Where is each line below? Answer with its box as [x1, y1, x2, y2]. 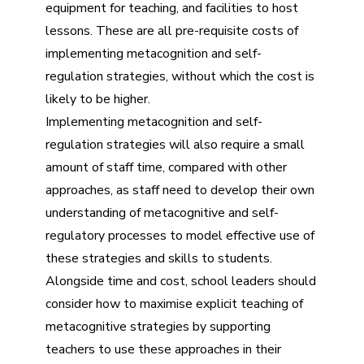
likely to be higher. [45, 90, 150, 108]
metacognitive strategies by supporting [45, 318, 271, 336]
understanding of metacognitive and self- [45, 204, 279, 222]
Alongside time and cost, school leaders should [45, 272, 316, 290]
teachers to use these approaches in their [45, 340, 281, 358]
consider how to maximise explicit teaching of [45, 295, 303, 313]
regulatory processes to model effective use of [45, 227, 314, 245]
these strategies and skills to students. [45, 249, 272, 267]
